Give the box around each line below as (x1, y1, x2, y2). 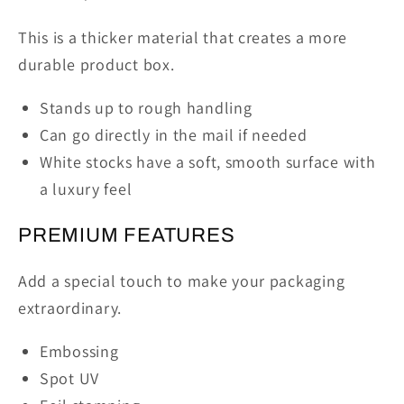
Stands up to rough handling (40, 96, 252, 118)
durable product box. (18, 53, 175, 75)
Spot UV (40, 367, 100, 389)
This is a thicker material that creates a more (18, 26, 348, 48)
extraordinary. (18, 297, 123, 318)
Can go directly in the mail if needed (40, 124, 308, 145)
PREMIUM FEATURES (18, 224, 235, 246)
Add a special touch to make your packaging (18, 270, 345, 291)
